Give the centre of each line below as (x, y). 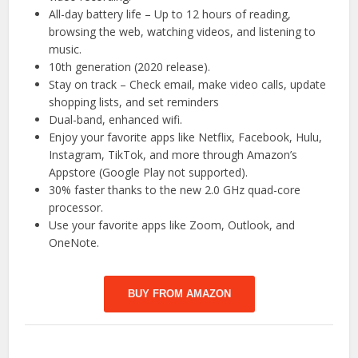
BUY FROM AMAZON (179, 293)
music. (66, 49)
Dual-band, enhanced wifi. (116, 119)
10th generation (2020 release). (130, 66)
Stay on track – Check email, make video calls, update (188, 84)
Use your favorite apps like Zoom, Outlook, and (172, 225)
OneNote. (74, 242)
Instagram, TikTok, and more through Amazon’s (173, 154)
